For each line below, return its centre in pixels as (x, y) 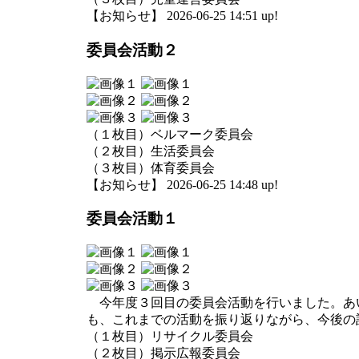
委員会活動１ (132, 219)
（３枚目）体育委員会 (151, 167)
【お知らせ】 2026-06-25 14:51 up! (182, 16)
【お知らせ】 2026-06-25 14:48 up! (182, 184)
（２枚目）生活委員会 (151, 151)
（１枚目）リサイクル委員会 (170, 337)
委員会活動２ (132, 50)
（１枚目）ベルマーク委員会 (170, 134)
